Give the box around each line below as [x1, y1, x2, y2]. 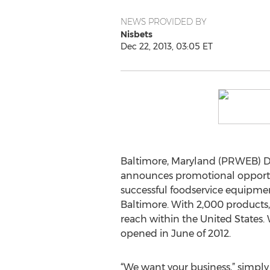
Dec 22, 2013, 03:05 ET [120, 41, 213, 52]
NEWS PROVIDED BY [120, 16, 207, 27]
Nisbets [120, 29, 152, 40]
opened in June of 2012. [120, 228, 231, 239]
